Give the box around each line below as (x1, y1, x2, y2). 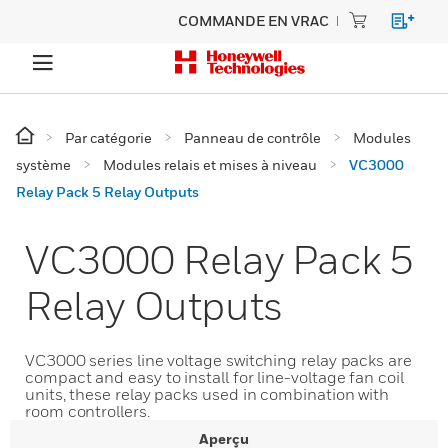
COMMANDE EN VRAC (178, 12, 329, 29)
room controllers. (25, 401, 150, 421)
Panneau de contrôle (184, 129, 321, 146)
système (16, 156, 71, 173)
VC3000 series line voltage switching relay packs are (25, 350, 412, 370)
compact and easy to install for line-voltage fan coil (25, 367, 404, 387)
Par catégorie (65, 129, 152, 146)
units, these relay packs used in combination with (25, 384, 390, 404)
